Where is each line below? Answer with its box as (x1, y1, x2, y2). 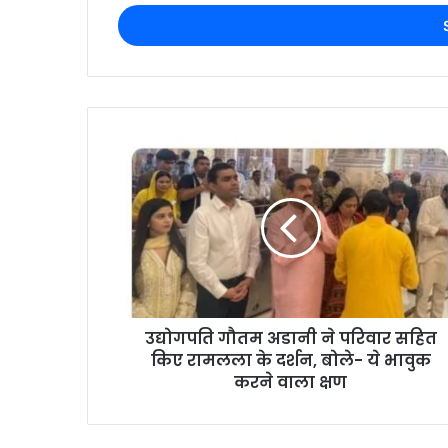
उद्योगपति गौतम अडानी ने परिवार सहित (144, 326, 437, 350)
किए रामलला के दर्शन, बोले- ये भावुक (150, 348, 431, 372)
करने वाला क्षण (234, 370, 347, 394)
